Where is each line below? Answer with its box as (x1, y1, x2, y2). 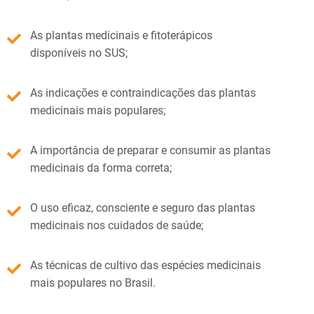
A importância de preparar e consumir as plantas (30, 143, 271, 157)
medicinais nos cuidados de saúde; (30, 218, 203, 232)
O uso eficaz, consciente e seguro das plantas (30, 200, 255, 214)
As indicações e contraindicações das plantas (30, 86, 256, 100)
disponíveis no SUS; (30, 46, 128, 60)
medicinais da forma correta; (30, 161, 180, 175)
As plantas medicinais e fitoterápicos (30, 28, 212, 42)
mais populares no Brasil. (30, 275, 156, 289)
